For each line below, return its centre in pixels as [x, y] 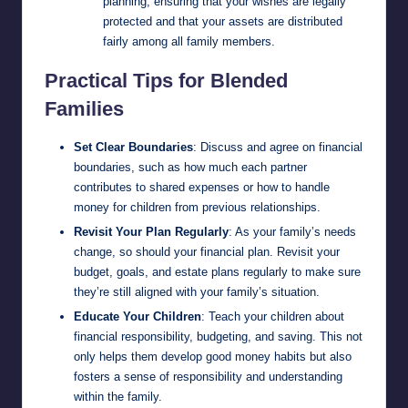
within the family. [118, 397]
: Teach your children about [273, 317]
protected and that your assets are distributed [223, 21]
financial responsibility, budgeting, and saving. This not [218, 337]
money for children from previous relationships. [197, 207]
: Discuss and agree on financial [278, 147]
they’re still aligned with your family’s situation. [197, 292]
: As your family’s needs [292, 232]
